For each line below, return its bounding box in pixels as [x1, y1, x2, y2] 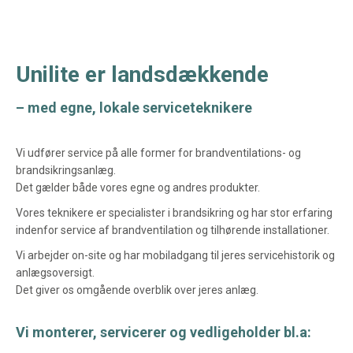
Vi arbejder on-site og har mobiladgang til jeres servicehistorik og [16, 249, 335, 262]
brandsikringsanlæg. [16, 164, 116, 176]
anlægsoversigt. [16, 266, 95, 279]
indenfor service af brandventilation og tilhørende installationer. [16, 224, 329, 236]
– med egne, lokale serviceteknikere [16, 99, 252, 116]
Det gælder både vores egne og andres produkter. [16, 181, 260, 194]
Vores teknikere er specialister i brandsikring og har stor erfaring [16, 206, 333, 219]
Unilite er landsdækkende [16, 61, 274, 87]
